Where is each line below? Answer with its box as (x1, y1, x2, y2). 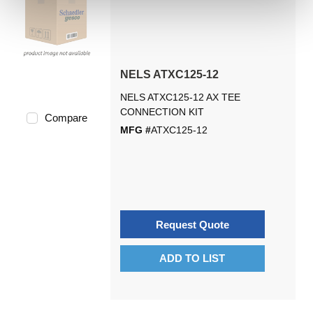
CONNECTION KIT (119, 106, 204, 117)
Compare (44, 112, 87, 124)
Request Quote (155, 218, 229, 231)
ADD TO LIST (159, 252, 226, 264)
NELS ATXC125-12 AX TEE (119, 92, 240, 103)
